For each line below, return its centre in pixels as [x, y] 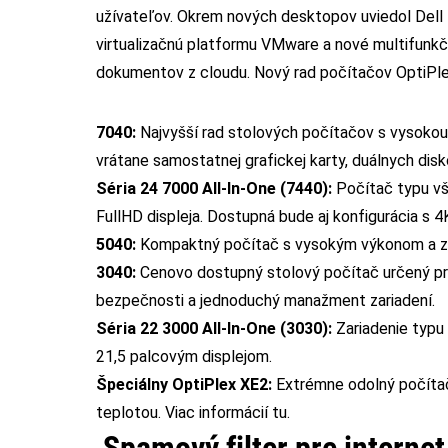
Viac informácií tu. [227, 413]
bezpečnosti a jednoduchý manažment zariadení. [265, 301]
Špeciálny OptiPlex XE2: [184, 385]
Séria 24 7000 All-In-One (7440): [214, 189]
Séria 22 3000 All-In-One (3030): [214, 329]
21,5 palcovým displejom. [184, 357]
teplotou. [130, 413]
